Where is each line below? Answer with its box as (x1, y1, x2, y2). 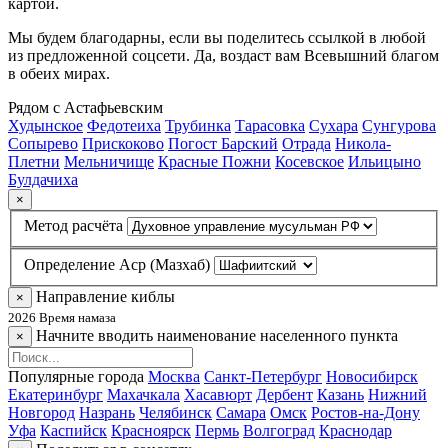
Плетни (8, 152, 60, 170)
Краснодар (319, 421, 392, 439)
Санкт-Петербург (204, 367, 322, 385)
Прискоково (82, 134, 164, 152)
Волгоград (243, 421, 315, 439)
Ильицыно (348, 152, 421, 170)
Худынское (8, 116, 83, 134)
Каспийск (40, 421, 107, 439)
